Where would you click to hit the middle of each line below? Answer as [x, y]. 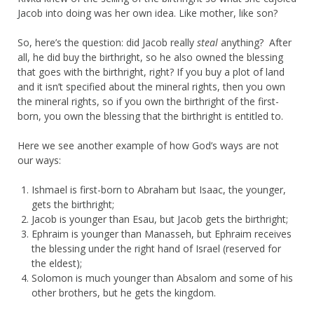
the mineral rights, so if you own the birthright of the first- [148, 102]
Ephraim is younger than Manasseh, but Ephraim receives [162, 234]
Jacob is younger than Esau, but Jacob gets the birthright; [160, 219]
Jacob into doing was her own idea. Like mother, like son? [148, 13]
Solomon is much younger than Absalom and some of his [162, 278]
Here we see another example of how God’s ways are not [148, 146]
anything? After [255, 43]
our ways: [39, 161]
